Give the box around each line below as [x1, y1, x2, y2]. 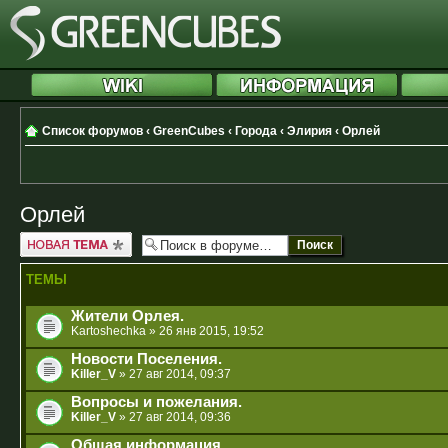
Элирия [287, 124, 332, 138]
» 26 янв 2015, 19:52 [146, 323, 264, 338]
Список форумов [42, 124, 143, 138]
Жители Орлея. [71, 307, 184, 324]
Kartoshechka [71, 323, 146, 338]
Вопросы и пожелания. [71, 393, 242, 410]
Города [235, 124, 277, 138]
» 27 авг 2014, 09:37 [116, 366, 231, 381]
